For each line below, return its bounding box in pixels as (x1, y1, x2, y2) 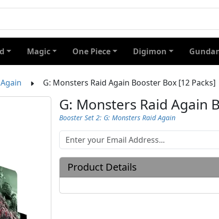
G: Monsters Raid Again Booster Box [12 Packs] (43, 77, 216, 88)
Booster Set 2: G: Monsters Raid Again (59, 113, 175, 122)
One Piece (72, 46, 111, 57)
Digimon (133, 46, 167, 57)
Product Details (67, 160, 137, 174)
